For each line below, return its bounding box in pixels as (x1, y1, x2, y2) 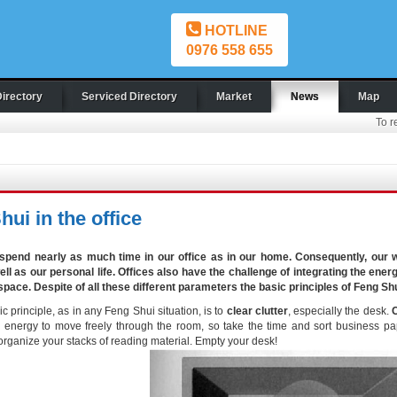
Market (216, 90, 252, 103)
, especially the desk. (287, 305, 393, 317)
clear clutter (226, 305, 288, 317)
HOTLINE (201, 23, 268, 38)
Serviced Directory (82, 90, 177, 103)
